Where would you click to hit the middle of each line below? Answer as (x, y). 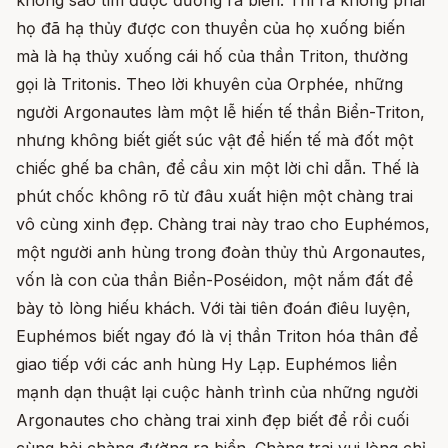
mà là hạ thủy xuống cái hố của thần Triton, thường (212, 56)
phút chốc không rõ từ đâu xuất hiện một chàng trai (214, 196)
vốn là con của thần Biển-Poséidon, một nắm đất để (214, 280)
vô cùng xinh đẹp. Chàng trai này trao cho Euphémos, (223, 224)
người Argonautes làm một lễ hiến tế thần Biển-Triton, (220, 112)
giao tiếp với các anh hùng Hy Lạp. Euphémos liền (206, 364)
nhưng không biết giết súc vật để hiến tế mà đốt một (214, 140)
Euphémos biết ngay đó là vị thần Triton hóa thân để (217, 336)
